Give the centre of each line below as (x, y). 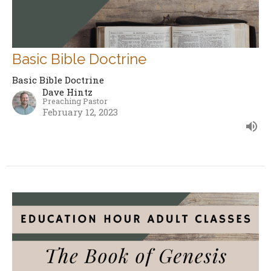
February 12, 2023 (80, 112)
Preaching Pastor (75, 100)
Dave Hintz (67, 92)
